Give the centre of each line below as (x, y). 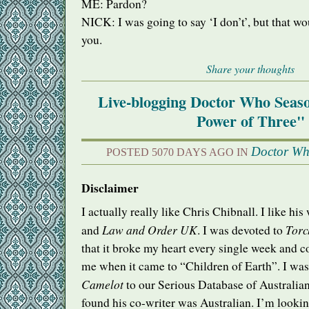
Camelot (102, 285)
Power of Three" (250, 121)
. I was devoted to (241, 230)
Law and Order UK (150, 230)
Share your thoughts (250, 69)
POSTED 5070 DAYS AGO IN (179, 152)
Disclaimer (110, 187)
